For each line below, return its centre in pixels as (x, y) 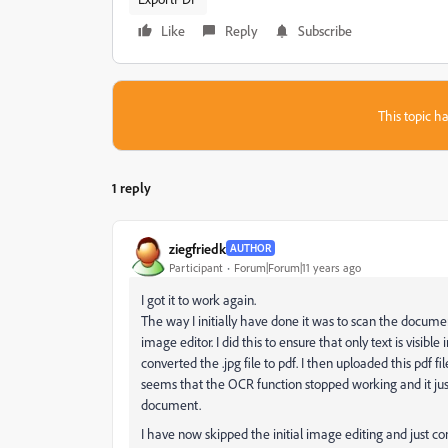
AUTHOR (250, 248)
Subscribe (325, 30)
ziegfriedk (197, 248)
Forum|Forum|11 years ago (297, 267)
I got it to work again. (198, 299)
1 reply (131, 187)
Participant (196, 267)
